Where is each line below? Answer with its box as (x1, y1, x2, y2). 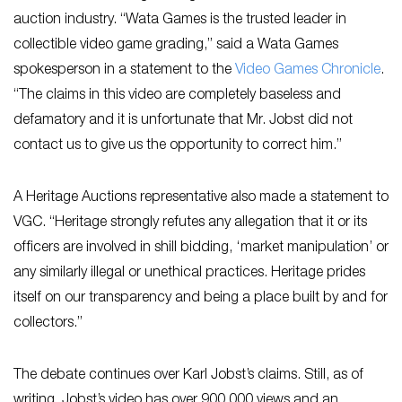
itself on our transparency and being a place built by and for (13, 291, 388, 306)
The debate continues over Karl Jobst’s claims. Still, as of (13, 368, 363, 383)
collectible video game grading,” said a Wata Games (13, 38, 338, 53)
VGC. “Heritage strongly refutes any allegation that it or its (13, 215, 367, 231)
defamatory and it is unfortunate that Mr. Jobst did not (13, 113, 353, 128)
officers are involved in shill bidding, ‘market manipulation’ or (13, 240, 389, 256)
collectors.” (13, 316, 83, 331)
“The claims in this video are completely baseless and (13, 88, 341, 103)
